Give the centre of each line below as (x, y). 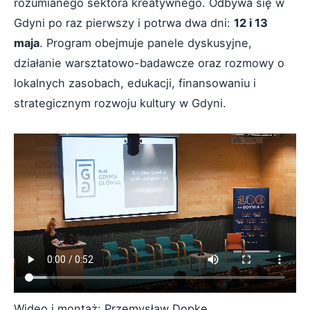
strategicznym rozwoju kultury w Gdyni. (120, 103)
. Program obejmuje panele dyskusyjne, (146, 43)
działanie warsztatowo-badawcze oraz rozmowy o (149, 63)
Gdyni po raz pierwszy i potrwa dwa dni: (124, 23)
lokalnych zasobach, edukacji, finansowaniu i (135, 83)
